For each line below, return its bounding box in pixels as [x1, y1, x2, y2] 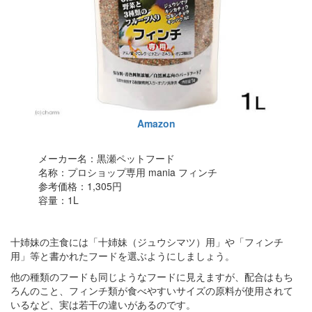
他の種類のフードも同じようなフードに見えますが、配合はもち [10, 269, 293, 283]
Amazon [136, 116, 175, 130]
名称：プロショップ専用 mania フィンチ [38, 164, 217, 179]
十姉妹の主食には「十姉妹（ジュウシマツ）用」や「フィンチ [10, 234, 283, 249]
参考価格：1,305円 [38, 178, 122, 193]
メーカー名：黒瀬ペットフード [38, 150, 175, 165]
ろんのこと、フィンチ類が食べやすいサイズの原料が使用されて [10, 283, 293, 297]
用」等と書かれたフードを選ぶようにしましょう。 [10, 248, 235, 263]
